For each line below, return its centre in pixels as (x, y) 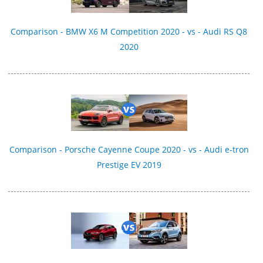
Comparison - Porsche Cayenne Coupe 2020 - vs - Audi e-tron (129, 149)
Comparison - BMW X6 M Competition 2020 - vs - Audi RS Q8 (129, 31)
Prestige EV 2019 (129, 164)
